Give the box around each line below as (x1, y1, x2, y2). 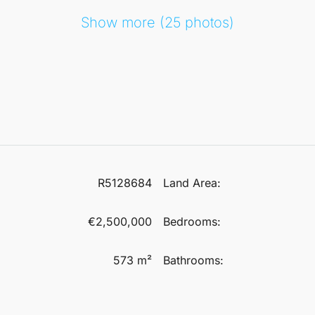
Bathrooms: (163, 252, 224, 267)
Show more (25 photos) (81, 13, 234, 31)
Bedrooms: (163, 214, 221, 229)
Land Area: (163, 175, 221, 190)
